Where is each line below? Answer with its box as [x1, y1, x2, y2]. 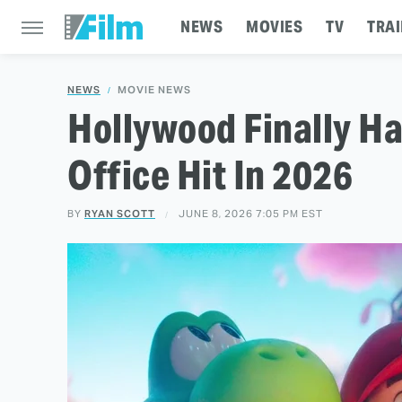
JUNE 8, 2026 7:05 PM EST [179, 207, 323, 220]
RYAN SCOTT [84, 207, 155, 220]
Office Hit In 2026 [67, 150, 353, 200]
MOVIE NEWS [118, 83, 191, 96]
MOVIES [246, 16, 302, 37]
